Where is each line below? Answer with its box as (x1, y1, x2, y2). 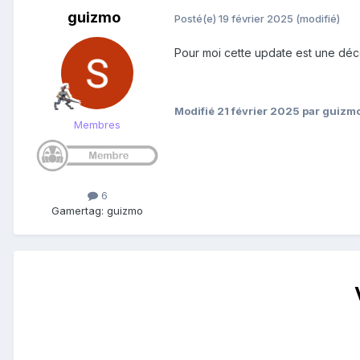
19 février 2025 (219, 11, 293, 25)
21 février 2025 (217, 104, 300, 118)
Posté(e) (174, 11, 219, 25)
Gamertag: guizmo (51, 204, 143, 217)
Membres (74, 118, 121, 132)
